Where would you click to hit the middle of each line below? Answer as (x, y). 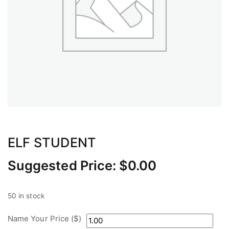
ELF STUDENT (52, 142)
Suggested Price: (64, 165)
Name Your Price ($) (45, 218)
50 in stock (26, 196)
